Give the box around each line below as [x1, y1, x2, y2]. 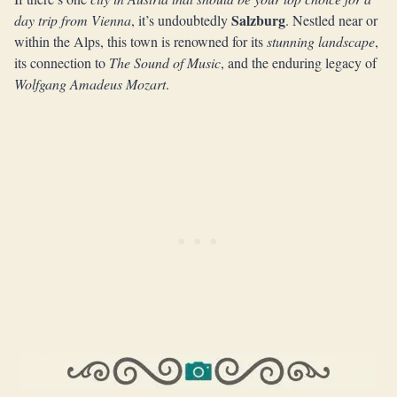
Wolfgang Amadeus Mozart [14, 74, 166, 93]
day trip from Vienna [14, 11, 131, 29]
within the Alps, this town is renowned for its [14, 32, 267, 51]
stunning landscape [267, 32, 375, 51]
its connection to [14, 53, 109, 72]
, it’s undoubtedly [131, 11, 231, 29]
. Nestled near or [285, 11, 378, 29]
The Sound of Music [109, 53, 221, 72]
